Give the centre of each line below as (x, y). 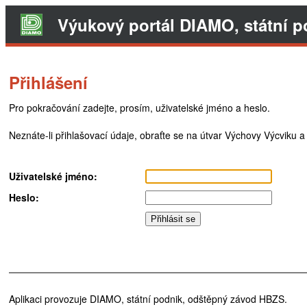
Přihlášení (48, 82)
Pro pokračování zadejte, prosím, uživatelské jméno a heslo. (139, 108)
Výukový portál (119, 25)
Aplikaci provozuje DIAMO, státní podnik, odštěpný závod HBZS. (148, 299)
